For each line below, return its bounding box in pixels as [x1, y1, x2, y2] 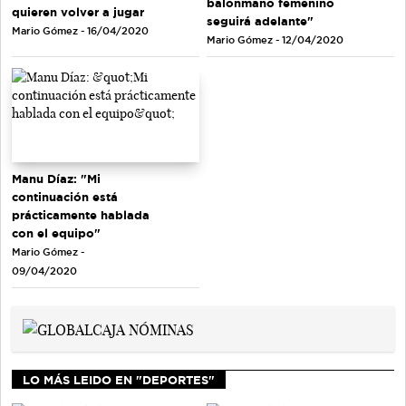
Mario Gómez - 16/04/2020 [12, 25, 149, 37]
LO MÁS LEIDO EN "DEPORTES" [23, 372, 215, 386]
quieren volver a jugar [12, 5, 144, 19]
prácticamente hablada [12, 208, 150, 221]
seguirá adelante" [207, 14, 314, 28]
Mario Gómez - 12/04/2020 [207, 34, 343, 46]
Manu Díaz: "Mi [12, 171, 101, 185]
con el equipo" [12, 226, 101, 239]
